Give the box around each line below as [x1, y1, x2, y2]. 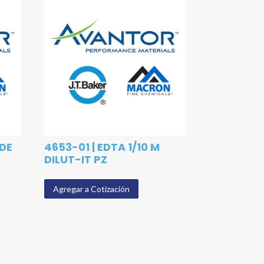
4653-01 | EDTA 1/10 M [44, 140, 160, 155]
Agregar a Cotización [53, 184, 130, 194]
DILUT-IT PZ [44, 152, 108, 167]
